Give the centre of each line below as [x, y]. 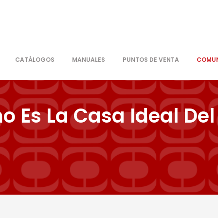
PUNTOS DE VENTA [151, 60]
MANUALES [89, 60]
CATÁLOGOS [35, 60]
